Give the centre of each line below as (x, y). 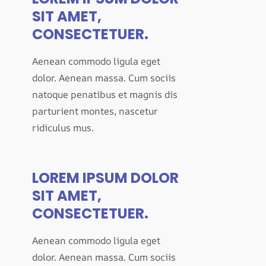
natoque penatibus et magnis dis (105, 94)
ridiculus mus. (63, 128)
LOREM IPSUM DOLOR (105, 178)
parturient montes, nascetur (95, 111)
